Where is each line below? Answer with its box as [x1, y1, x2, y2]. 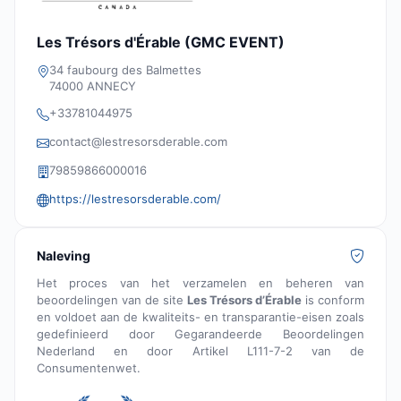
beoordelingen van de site [37, 292, 187, 307]
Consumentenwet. [37, 360, 141, 375]
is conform [302, 292, 364, 307]
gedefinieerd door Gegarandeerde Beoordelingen [37, 326, 364, 341]
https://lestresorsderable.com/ [49, 191, 221, 206]
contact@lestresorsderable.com [49, 133, 227, 149]
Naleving [37, 247, 90, 263]
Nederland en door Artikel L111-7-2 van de [37, 343, 364, 358]
